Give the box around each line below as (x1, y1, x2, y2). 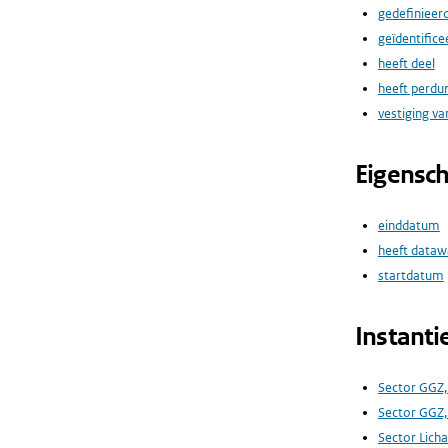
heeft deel (377, 54, 435, 72)
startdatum (377, 266, 444, 284)
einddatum (377, 216, 440, 234)
